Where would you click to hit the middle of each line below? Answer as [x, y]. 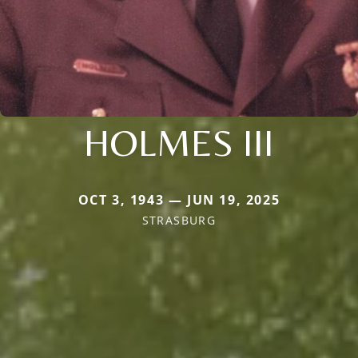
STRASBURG [179, 220]
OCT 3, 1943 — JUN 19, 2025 [179, 199]
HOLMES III [179, 142]
